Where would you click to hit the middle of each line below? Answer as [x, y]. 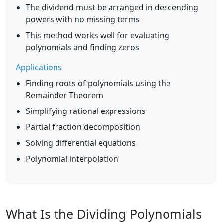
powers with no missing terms [83, 19]
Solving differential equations [81, 143]
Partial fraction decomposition [83, 127]
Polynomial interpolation [72, 159]
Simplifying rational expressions [86, 111]
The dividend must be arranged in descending [112, 7]
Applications [39, 67]
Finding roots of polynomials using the [98, 83]
